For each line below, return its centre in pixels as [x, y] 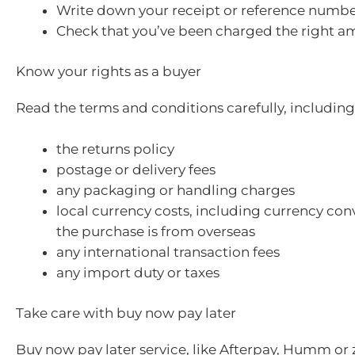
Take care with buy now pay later [126, 313]
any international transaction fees [168, 252]
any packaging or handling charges [176, 190]
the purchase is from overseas [156, 231]
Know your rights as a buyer [109, 72]
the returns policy [115, 149]
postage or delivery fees [136, 169]
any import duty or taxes [138, 272]
